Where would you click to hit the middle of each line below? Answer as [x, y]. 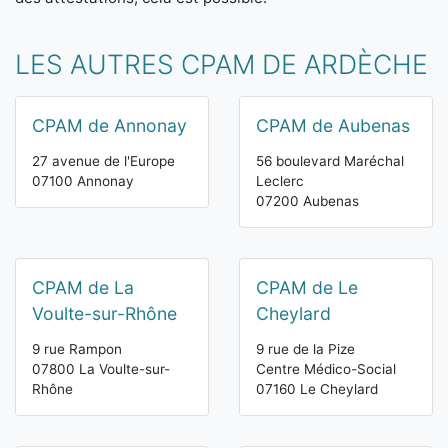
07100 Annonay [83, 181]
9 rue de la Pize [305, 349]
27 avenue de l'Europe [103, 161]
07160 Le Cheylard [317, 389]
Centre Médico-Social [326, 369]
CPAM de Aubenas [333, 126]
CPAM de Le [307, 288]
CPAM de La [83, 288]
